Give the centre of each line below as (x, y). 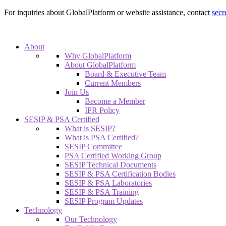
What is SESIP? (90, 128)
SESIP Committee (93, 147)
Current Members (113, 83)
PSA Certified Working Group (113, 156)
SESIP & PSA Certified (62, 119)
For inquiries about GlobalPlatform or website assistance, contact (108, 12)
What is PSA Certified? (102, 137)
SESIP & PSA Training (102, 192)
